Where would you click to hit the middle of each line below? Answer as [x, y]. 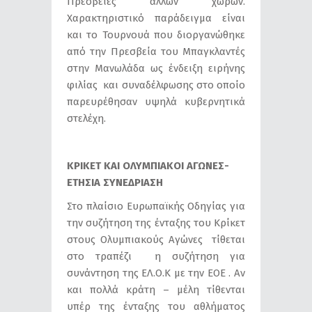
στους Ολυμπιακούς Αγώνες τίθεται [156, 239]
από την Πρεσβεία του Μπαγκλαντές [156, 51]
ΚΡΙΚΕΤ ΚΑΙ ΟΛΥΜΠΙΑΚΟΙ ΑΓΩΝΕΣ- [148, 165]
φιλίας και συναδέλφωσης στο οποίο [156, 85]
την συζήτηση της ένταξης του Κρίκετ [156, 223]
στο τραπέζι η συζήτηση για [156, 256]
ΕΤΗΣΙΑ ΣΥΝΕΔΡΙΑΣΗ [115, 182]
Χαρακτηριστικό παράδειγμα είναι [156, 18]
